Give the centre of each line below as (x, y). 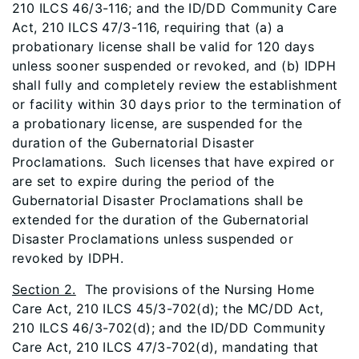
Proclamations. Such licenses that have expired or (173, 162)
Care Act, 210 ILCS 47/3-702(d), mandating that (165, 347)
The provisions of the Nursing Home (195, 289)
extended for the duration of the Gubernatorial (161, 220)
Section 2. (44, 289)
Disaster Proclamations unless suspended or (153, 239)
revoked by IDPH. (68, 258)
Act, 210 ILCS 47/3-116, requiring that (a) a (148, 27)
